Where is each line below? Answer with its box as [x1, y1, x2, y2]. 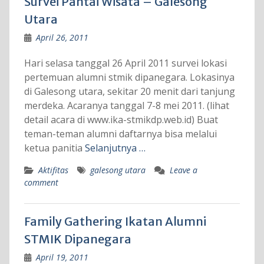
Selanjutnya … [84, 141, 146, 155]
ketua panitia [24, 141, 85, 155]
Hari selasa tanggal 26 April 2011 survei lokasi [24, 57, 227, 70]
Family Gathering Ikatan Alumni [24, 214, 206, 229]
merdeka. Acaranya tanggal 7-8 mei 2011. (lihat [24, 99, 229, 113]
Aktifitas [38, 164, 68, 176]
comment [24, 177, 58, 189]
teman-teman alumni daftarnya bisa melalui [24, 127, 217, 141]
